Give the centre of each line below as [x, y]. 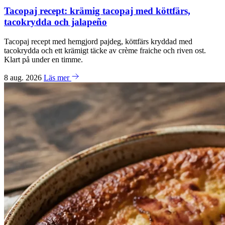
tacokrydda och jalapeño [55, 22]
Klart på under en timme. [43, 59]
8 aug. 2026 [24, 77]
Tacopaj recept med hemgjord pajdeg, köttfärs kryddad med [98, 41]
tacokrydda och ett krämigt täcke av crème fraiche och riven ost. [105, 50]
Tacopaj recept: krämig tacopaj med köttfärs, [97, 11]
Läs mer [58, 77]
